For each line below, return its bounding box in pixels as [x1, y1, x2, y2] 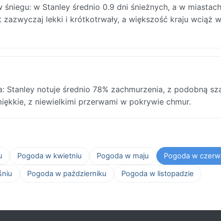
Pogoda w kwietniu [17, 151, 82, 160]
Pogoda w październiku [27, 169, 107, 178]
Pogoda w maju [97, 151, 149, 160]
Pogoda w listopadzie [121, 169, 194, 178]
